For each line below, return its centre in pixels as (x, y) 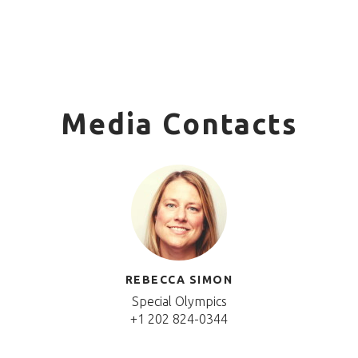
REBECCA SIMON (179, 280)
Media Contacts (179, 123)
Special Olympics (179, 301)
